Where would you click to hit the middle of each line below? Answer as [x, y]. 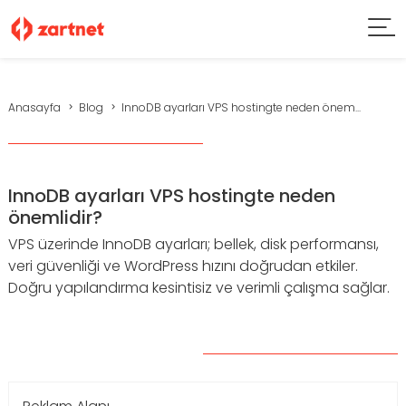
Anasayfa [34, 107]
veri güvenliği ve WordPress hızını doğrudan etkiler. [183, 266]
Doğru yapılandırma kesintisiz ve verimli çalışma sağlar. [199, 288]
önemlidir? [55, 217]
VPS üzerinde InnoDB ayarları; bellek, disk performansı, [193, 244]
